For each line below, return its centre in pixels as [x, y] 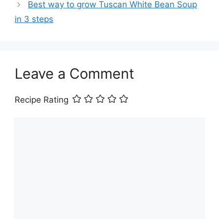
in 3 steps [34, 19]
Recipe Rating [42, 100]
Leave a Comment [75, 74]
